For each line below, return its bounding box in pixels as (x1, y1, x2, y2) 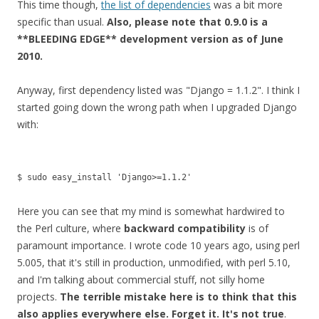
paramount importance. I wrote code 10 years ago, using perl (17, 239, 300, 252)
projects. (17, 290, 60, 303)
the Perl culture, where (17, 221, 124, 235)
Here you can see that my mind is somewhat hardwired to (17, 204, 285, 218)
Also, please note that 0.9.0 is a (107, 15, 268, 28)
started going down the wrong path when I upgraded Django (17, 100, 297, 114)
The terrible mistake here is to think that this (60, 290, 297, 303)
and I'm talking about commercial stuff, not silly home (17, 273, 265, 286)
